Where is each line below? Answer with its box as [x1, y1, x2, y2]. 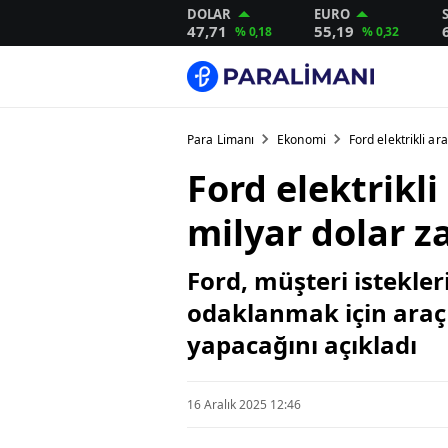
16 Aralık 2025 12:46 [187, 395, 301, 413]
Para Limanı [187, 131, 255, 148]
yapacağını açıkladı [187, 328, 417, 361]
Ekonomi [277, 131, 326, 148]
